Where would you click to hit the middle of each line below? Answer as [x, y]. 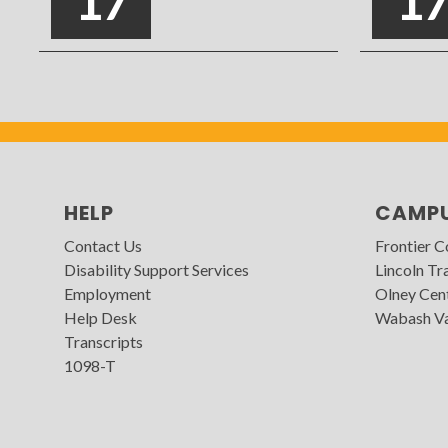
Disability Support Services [156, 270]
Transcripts [103, 342]
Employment [107, 294]
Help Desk [100, 318]
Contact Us [102, 246]
